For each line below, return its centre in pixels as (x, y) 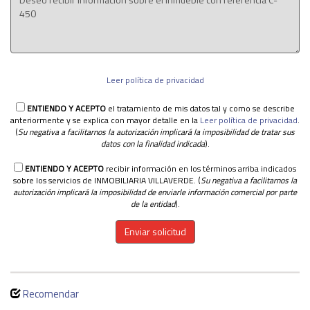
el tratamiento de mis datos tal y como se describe (200, 108)
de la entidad (153, 203)
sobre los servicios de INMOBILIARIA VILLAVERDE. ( (107, 180)
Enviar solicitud (155, 231)
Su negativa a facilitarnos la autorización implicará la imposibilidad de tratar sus (106, 131)
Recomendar (51, 293)
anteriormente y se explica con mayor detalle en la (105, 120)
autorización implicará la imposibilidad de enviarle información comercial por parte (155, 192)
